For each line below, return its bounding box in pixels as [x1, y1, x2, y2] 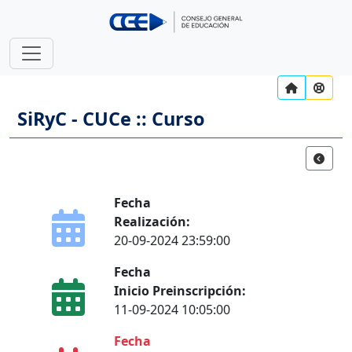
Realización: [113, 213, 190, 230]
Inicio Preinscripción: [113, 282, 246, 299]
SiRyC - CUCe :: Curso [17, 106, 205, 131]
